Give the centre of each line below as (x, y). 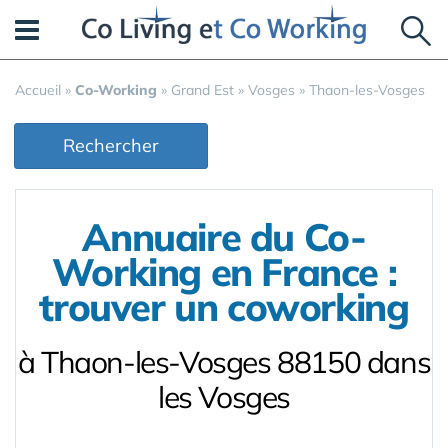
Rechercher (111, 145)
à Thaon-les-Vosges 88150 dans (224, 362)
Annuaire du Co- (224, 237)
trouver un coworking (224, 307)
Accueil (38, 90)
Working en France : (224, 272)
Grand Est (202, 90)
